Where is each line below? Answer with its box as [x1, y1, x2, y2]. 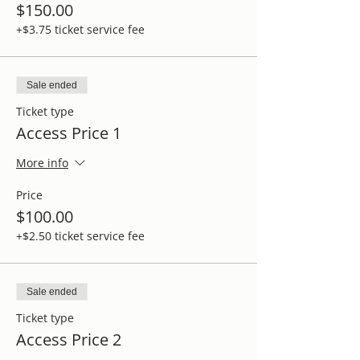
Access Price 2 [16, 328, 121, 350]
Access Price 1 [16, 121, 121, 144]
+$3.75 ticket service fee [16, 21, 145, 37]
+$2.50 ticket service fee [16, 227, 145, 243]
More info [16, 155, 68, 171]
